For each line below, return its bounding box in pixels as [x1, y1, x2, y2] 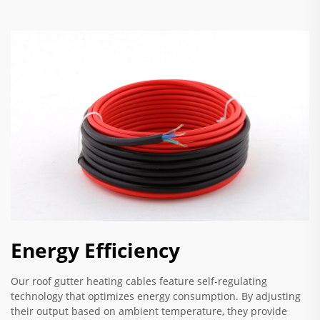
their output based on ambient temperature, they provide [11, 304, 287, 319]
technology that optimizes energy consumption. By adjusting [11, 289, 301, 304]
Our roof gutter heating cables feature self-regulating [11, 274, 267, 289]
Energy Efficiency [11, 236, 180, 264]
